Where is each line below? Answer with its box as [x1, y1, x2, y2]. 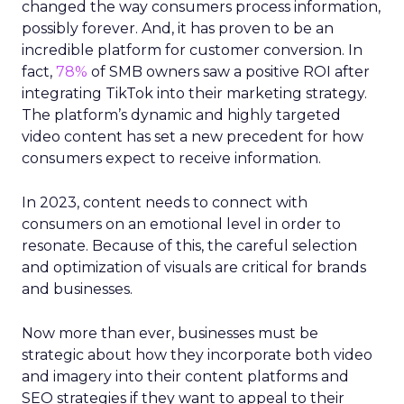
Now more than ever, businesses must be [22, 324, 318, 342]
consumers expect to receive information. [22, 149, 321, 167]
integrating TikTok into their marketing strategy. [22, 84, 367, 102]
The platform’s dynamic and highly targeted [22, 106, 341, 124]
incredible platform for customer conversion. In [22, 41, 363, 59]
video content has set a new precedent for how [22, 127, 363, 145]
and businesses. [22, 280, 133, 298]
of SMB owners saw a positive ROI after [87, 62, 370, 80]
